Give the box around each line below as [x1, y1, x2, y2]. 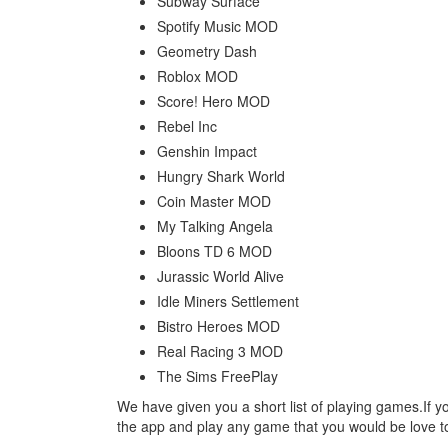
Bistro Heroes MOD [157, 316, 280, 336]
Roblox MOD [157, 66, 238, 86]
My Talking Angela [157, 216, 273, 236]
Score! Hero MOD [157, 91, 270, 111]
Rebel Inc [157, 116, 217, 136]
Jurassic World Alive [157, 266, 284, 286]
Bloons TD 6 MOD [157, 241, 272, 261]
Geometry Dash [157, 41, 257, 61]
